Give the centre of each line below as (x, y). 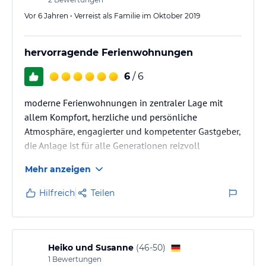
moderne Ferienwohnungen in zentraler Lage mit (123, 103)
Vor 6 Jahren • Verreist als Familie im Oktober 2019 (112, 16)
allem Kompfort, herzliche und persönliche (111, 117)
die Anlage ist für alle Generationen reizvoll (112, 145)
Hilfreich (57, 193)
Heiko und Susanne (91, 248)
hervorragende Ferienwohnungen (109, 53)
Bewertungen (76, 259)
